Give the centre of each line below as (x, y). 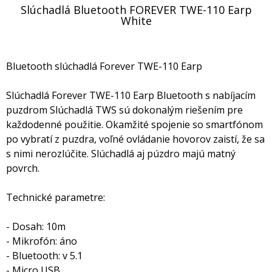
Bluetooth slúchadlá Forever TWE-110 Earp (104, 66)
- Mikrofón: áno (42, 241)
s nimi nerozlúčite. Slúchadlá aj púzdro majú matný (121, 154)
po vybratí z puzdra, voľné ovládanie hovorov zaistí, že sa (135, 139)
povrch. (23, 168)
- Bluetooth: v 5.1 (44, 256)
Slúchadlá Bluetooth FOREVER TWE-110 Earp (136, 10)
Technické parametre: (56, 197)
